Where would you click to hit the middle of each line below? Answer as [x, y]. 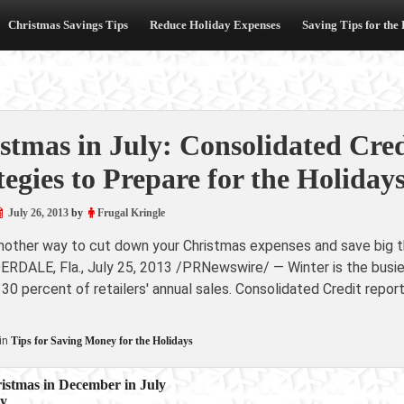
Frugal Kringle [131, 213]
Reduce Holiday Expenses [215, 25]
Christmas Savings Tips [68, 25]
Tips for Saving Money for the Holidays [101, 341]
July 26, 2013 [38, 213]
